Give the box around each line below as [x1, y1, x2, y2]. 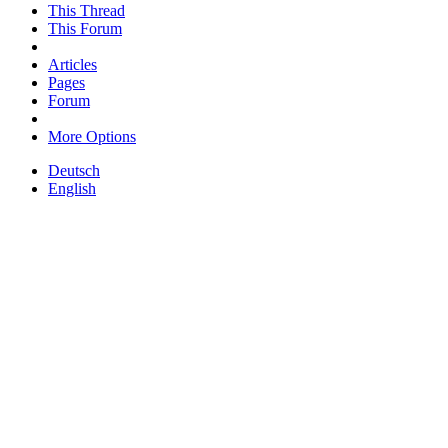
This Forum [48, 19, 122, 37]
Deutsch [48, 161, 100, 179]
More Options [48, 127, 136, 145]
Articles [48, 55, 97, 73]
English [48, 179, 96, 197]
